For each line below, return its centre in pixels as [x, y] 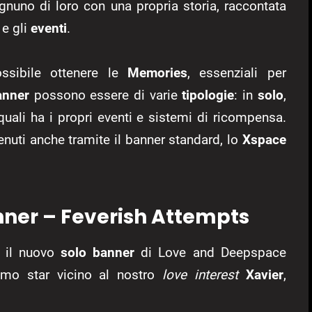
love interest [200, 274]
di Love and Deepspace [210, 252]
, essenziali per [237, 72]
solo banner [98, 252]
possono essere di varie [106, 95]
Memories [157, 72]
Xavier [264, 274]
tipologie [208, 95]
